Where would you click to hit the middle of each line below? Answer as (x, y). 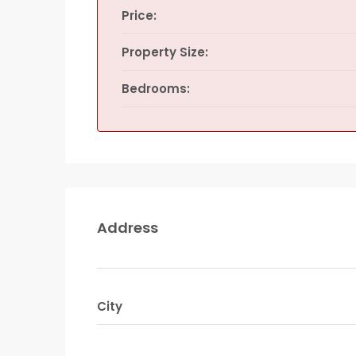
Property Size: (165, 52)
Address (128, 228)
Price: (139, 15)
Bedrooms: (156, 89)
